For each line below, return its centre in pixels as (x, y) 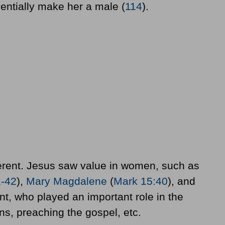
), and (181, 181)
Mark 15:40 (140, 181)
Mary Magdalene (66, 181)
